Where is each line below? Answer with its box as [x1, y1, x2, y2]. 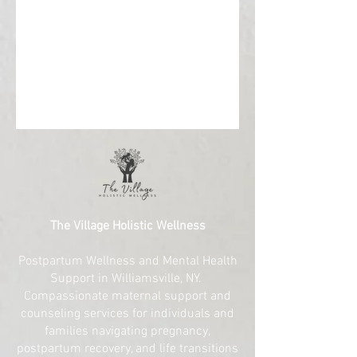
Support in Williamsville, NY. [50, 271, 205, 287]
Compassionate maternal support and [24, 288, 231, 304]
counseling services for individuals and [21, 306, 234, 322]
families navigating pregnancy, [45, 324, 210, 339]
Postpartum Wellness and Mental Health [18, 253, 237, 269]
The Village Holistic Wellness [49, 218, 206, 234]
